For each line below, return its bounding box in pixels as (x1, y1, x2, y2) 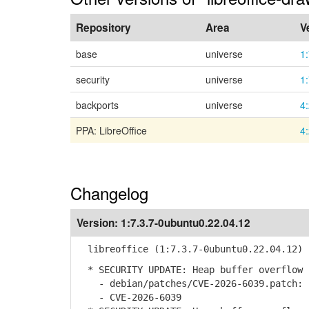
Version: (77, 215, 121, 230)
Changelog (70, 181, 148, 205)
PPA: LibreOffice (76, 123, 147, 137)
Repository (76, 20, 131, 35)
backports (76, 98, 119, 112)
